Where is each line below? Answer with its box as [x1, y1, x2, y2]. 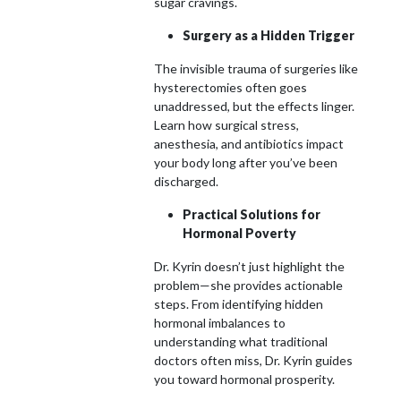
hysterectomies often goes [154, 79, 307, 95]
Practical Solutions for [183, 206, 320, 222]
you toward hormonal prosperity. [154, 371, 335, 387]
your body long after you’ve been [154, 154, 337, 170]
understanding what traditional [154, 333, 328, 349]
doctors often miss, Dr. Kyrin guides [154, 352, 353, 368]
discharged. [154, 173, 218, 189]
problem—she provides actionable [154, 277, 343, 293]
